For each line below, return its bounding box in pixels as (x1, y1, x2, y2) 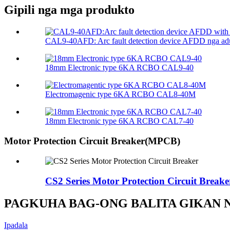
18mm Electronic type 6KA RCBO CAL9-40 (45, 63, 194, 72)
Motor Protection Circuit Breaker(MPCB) (4, 136, 180, 147)
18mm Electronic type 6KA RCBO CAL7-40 (45, 117, 194, 126)
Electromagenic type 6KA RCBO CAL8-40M (45, 90, 196, 99)
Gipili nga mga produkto (4, 3, 135, 17)
